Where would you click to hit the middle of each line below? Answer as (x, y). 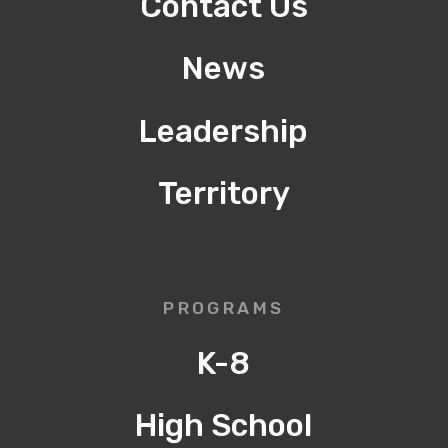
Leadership (224, 131)
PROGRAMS (224, 307)
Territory (223, 194)
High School (224, 426)
